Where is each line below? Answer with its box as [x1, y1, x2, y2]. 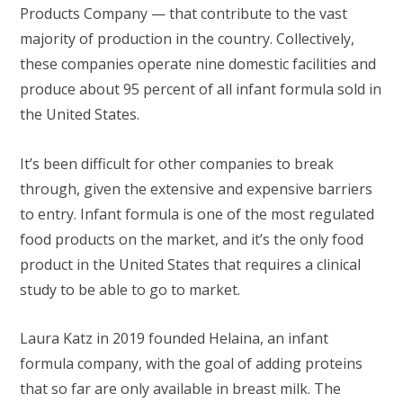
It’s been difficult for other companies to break [20, 153, 334, 174]
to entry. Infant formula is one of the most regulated [20, 203, 374, 224]
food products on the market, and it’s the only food [20, 228, 363, 249]
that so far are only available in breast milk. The [20, 378, 341, 399]
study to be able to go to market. [20, 279, 244, 300]
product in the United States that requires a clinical [20, 254, 361, 274]
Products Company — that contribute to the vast [20, 4, 347, 24]
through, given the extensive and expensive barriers [20, 178, 372, 199]
